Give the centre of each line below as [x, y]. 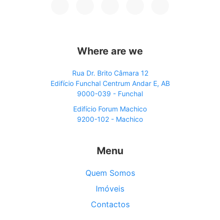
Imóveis [110, 189]
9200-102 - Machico [110, 119]
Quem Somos [110, 173]
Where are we [110, 51]
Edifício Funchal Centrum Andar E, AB [110, 83]
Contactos [110, 205]
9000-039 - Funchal [110, 94]
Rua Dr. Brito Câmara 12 [110, 73]
